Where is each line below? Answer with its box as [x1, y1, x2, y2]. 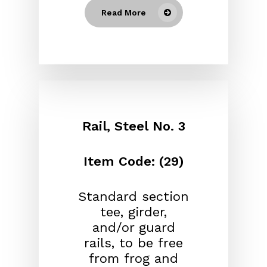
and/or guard [92, 220, 175, 235]
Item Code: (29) [83, 154, 184, 169]
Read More [101, 7, 146, 17]
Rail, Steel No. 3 [82, 119, 185, 134]
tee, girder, [100, 204, 167, 220]
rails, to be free [84, 235, 183, 251]
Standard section [78, 189, 189, 204]
